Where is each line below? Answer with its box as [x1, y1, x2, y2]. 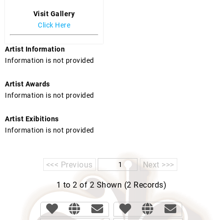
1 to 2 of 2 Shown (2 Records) [56, 180, 167, 190]
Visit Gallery [33, 10, 75, 18]
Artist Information [5, 45, 65, 53]
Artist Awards [5, 80, 50, 88]
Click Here [38, 21, 70, 29]
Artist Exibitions [5, 115, 59, 123]
